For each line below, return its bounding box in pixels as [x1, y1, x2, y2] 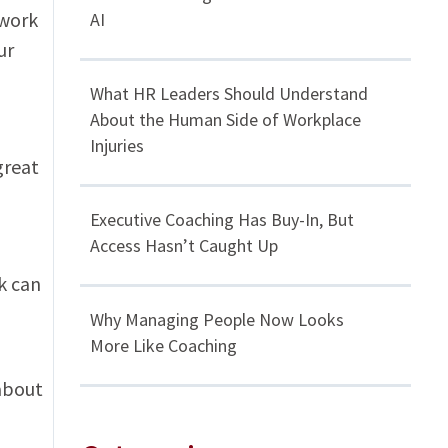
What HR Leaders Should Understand [90, 82, 369, 106]
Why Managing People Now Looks [90, 308, 345, 332]
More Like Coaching [90, 334, 238, 358]
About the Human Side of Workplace [90, 108, 362, 132]
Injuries [90, 134, 145, 158]
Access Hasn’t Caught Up [90, 234, 279, 258]
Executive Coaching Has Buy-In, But [90, 208, 355, 232]
